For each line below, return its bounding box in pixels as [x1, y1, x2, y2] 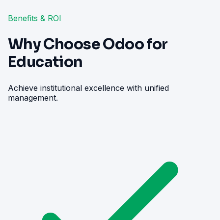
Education [8, 52, 83, 71]
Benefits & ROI [8, 13, 61, 24]
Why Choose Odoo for [8, 34, 168, 54]
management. [8, 92, 58, 103]
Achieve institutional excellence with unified [8, 82, 169, 93]
